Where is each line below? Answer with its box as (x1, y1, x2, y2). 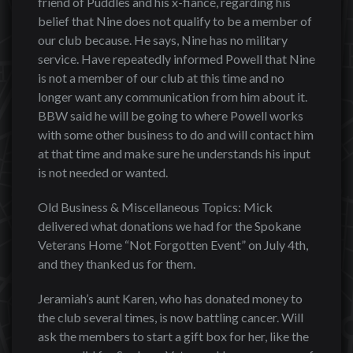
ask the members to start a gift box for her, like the (38, 329, 309, 344)
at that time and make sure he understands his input (38, 146, 310, 161)
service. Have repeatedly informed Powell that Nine (38, 51, 315, 66)
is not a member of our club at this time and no (38, 70, 284, 85)
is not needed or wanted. (38, 165, 168, 180)
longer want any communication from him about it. (38, 89, 307, 104)
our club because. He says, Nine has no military (38, 32, 288, 47)
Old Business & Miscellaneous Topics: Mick (38, 199, 273, 214)
